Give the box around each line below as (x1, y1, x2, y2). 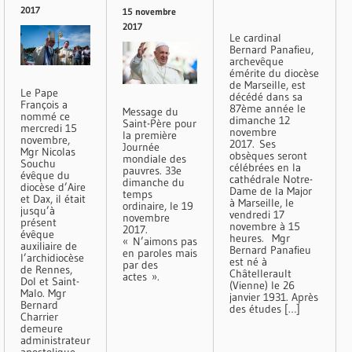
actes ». (123, 269, 159, 284)
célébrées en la (229, 160, 301, 175)
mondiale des (123, 151, 186, 166)
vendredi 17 (229, 207, 284, 222)
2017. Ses (229, 137, 276, 152)
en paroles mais (123, 245, 197, 260)
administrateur (20, 332, 90, 347)
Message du (123, 104, 178, 119)
